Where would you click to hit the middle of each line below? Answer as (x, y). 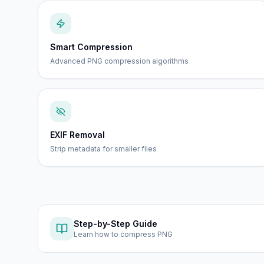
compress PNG (146, 234)
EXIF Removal (77, 135)
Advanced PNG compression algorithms (119, 61)
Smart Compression (91, 47)
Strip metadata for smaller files (103, 149)
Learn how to (97, 234)
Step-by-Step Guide (115, 224)
